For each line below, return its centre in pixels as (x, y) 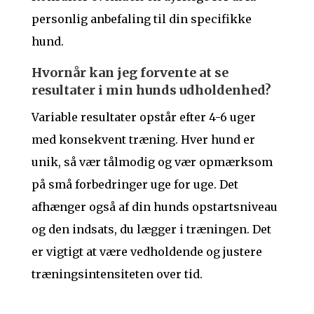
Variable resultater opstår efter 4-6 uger (143, 117)
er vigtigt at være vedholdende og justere (146, 252)
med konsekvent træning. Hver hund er (143, 140)
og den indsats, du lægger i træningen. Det (151, 230)
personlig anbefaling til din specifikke (141, 19)
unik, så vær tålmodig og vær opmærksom (152, 162)
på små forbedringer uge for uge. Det (135, 185)
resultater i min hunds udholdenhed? (151, 90)
